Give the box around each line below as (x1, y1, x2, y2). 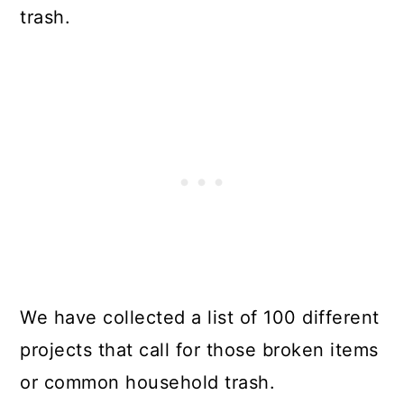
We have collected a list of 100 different (20, 307, 380, 328)
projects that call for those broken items (20, 339, 379, 361)
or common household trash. (20, 372, 276, 393)
